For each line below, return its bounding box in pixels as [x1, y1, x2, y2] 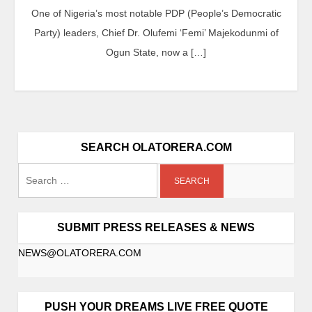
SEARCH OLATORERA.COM [80, 141, 232, 153]
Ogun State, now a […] [106, 47, 206, 58]
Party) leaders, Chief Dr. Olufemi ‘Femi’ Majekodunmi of [33, 27, 279, 38]
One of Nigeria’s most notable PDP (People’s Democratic [31, 8, 281, 19]
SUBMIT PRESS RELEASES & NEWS [57, 221, 255, 233]
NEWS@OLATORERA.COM [18, 247, 142, 258]
